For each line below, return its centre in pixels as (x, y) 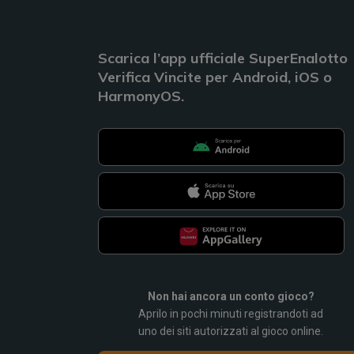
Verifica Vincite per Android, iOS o (215, 77)
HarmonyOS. (141, 96)
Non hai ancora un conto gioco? (231, 296)
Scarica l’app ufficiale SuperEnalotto (223, 58)
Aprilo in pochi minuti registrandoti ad (231, 313)
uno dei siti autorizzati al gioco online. (231, 331)
